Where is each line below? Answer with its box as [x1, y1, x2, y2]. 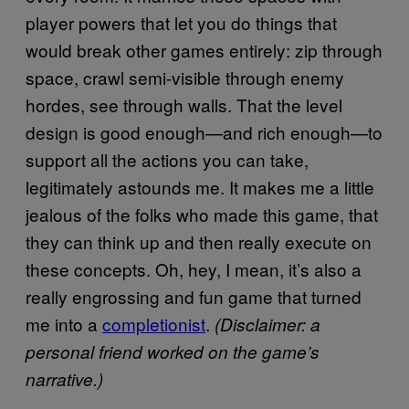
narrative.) [26, 366, 103, 391]
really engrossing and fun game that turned [26, 283, 362, 309]
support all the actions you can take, [26, 146, 309, 172]
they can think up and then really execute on [26, 228, 372, 254]
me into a [26, 310, 102, 336]
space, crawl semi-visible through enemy [26, 64, 344, 89]
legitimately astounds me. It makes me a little [26, 173, 374, 199]
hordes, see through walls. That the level [26, 91, 342, 117]
